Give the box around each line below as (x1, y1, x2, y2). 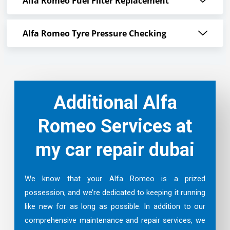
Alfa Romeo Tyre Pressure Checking (22, 27, 166, 39)
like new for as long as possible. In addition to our (24, 201, 206, 211)
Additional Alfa (53, 91, 177, 113)
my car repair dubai (35, 139, 195, 161)
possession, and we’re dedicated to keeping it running (24, 187, 206, 197)
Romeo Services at (38, 115, 192, 137)
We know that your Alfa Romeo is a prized (24, 174, 206, 183)
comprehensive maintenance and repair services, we (24, 215, 206, 225)
